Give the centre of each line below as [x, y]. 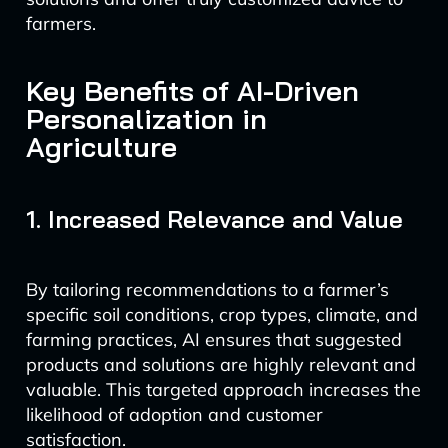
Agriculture [101, 146]
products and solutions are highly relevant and [220, 364]
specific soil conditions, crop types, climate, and [221, 314]
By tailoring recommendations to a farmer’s [207, 289]
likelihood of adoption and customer [174, 414]
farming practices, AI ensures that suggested [213, 339]
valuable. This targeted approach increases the [223, 389]
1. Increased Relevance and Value [214, 219]
